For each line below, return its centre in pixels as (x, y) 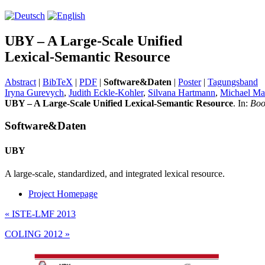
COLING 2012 (35, 234)
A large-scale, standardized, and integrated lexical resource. (115, 173)
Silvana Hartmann (182, 92)
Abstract (20, 82)
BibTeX (58, 82)
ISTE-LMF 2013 (43, 214)
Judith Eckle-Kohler (106, 92)
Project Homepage (63, 193)
